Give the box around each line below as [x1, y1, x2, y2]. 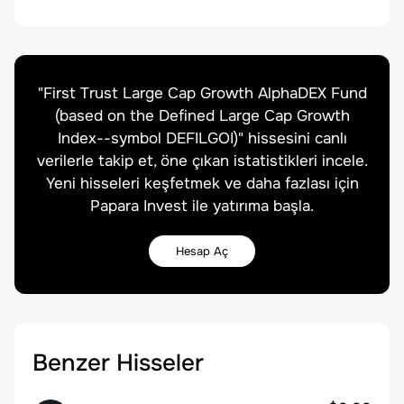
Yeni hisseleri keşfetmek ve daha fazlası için [45, 174, 359, 193]
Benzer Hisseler [32, 348, 204, 378]
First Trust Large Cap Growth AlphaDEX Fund [42, 84, 367, 103]
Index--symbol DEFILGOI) [57, 129, 238, 148]
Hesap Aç [176, 243, 228, 259]
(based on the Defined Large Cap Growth [54, 106, 350, 125]
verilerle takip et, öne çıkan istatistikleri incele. [36, 151, 368, 170]
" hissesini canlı [237, 129, 347, 148]
